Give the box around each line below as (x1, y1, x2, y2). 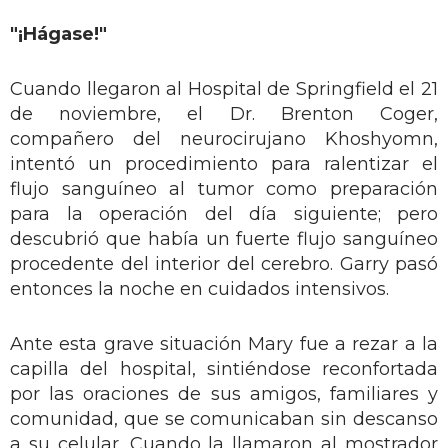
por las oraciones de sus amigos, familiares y (10, 383, 438, 406)
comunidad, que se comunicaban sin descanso (10, 408, 438, 431)
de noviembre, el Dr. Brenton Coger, (10, 103, 438, 126)
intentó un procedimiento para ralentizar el (10, 153, 438, 176)
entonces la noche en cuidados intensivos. (10, 278, 389, 301)
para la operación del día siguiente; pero (10, 203, 438, 226)
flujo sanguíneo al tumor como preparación (10, 178, 438, 201)
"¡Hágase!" (10, 23, 107, 46)
